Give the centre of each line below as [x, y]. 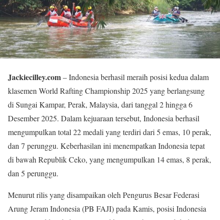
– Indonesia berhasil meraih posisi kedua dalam [135, 77]
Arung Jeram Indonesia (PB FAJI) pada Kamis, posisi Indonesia [107, 208]
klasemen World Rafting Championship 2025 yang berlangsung [106, 90]
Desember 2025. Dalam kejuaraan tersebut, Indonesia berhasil [104, 118]
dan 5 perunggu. [33, 173]
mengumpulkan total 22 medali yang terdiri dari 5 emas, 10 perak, [110, 132]
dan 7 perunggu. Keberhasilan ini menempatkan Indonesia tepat [106, 145]
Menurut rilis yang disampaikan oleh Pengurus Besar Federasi [104, 194]
